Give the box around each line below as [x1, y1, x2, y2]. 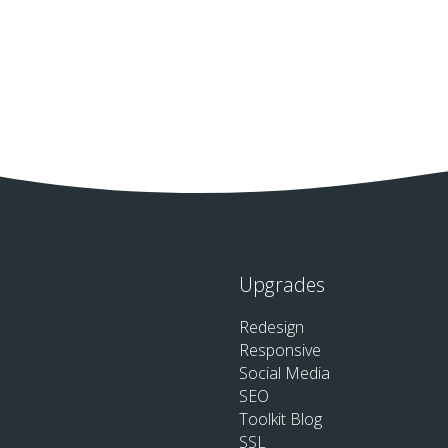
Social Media [239, 361, 330, 384]
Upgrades [239, 270, 325, 298]
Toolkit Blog [239, 407, 322, 430]
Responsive [239, 338, 321, 361]
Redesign [239, 315, 304, 338]
